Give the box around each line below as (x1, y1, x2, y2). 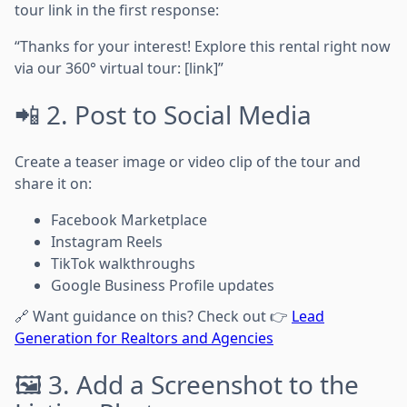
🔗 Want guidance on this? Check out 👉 (15, 306, 292, 326)
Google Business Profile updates (51, 275, 274, 295)
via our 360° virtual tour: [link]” (15, 58, 223, 78)
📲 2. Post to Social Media (15, 97, 312, 132)
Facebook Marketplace (51, 210, 207, 230)
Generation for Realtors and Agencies (15, 328, 273, 348)
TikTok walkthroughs (51, 253, 195, 273)
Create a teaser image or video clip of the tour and (15, 152, 361, 172)
